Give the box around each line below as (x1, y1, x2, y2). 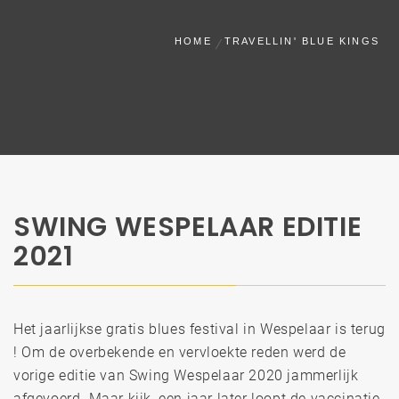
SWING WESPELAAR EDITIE (13, 208, 362, 246)
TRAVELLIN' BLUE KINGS (224, 36, 379, 46)
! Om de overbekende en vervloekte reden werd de (13, 344, 346, 361)
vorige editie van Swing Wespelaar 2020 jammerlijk (13, 367, 359, 384)
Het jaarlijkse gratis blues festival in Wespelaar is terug (13, 321, 386, 338)
